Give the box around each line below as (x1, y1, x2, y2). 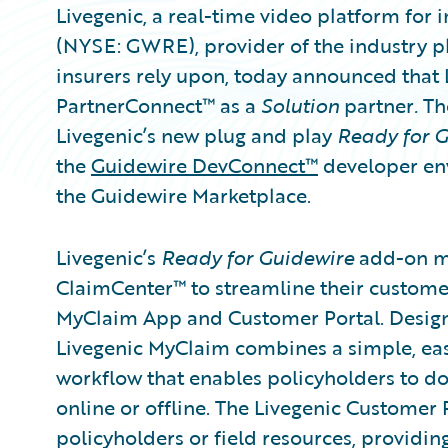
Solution (261, 90, 339, 120)
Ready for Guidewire (161, 242, 354, 272)
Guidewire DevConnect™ (91, 150, 318, 180)
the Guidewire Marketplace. (56, 180, 311, 210)
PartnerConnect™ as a (56, 90, 261, 120)
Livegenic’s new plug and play (56, 120, 337, 150)
